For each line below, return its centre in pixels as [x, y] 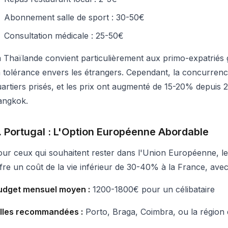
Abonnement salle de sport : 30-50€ [74, 17]
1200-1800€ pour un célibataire [152, 189]
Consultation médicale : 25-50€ [64, 36]
